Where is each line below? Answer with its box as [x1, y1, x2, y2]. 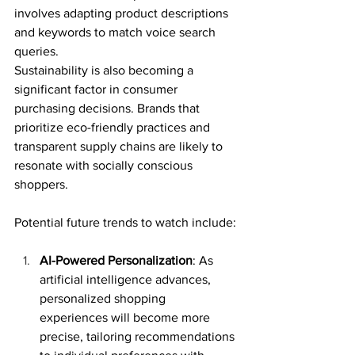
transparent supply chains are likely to [14, 139, 226, 153]
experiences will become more [40, 310, 213, 324]
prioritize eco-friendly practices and [14, 120, 213, 134]
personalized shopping [40, 291, 169, 305]
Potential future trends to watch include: [14, 215, 236, 229]
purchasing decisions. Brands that [14, 101, 203, 115]
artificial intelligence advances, [40, 272, 214, 286]
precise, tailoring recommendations [40, 329, 238, 343]
